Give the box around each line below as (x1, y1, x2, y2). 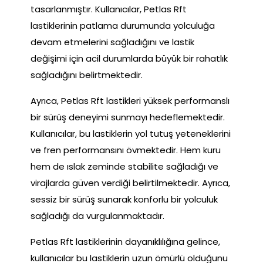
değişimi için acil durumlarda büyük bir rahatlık (31, 52, 228, 65)
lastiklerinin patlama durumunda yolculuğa (31, 19, 215, 32)
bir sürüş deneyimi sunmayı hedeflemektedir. (31, 110, 225, 123)
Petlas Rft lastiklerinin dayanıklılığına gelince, (31, 235, 220, 248)
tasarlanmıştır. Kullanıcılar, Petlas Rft (31, 2, 187, 15)
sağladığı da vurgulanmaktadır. (31, 209, 164, 222)
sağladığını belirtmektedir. (31, 68, 143, 81)
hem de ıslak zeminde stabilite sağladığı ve (31, 160, 218, 173)
